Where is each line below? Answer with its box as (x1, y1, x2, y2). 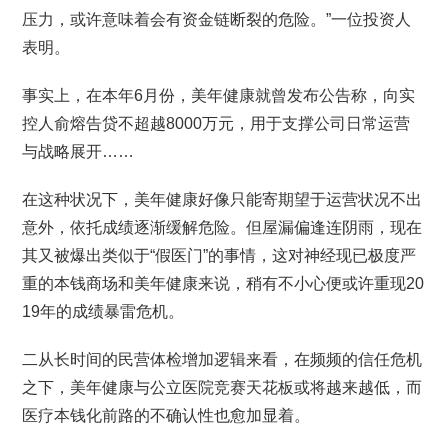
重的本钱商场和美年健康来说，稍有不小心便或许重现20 (22, 275, 425, 292)
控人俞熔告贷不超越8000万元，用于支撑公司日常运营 (22, 115, 411, 132)
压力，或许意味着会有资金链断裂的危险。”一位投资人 (22, 11, 412, 28)
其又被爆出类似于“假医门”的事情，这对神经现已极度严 (22, 247, 417, 264)
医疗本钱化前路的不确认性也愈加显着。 (22, 407, 311, 424)
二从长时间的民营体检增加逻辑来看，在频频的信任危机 (22, 351, 423, 368)
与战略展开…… (22, 143, 135, 160)
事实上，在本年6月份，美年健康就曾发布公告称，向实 (22, 87, 416, 104)
